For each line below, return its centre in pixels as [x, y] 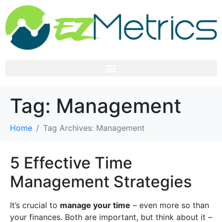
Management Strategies [101, 182]
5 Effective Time [71, 163]
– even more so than [170, 205]
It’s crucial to [35, 205]
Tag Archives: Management [94, 128]
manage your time [95, 205]
